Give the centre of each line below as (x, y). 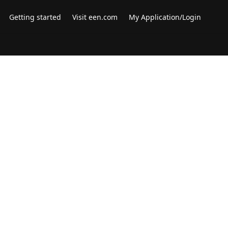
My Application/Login (165, 17)
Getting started (35, 17)
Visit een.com (95, 17)
